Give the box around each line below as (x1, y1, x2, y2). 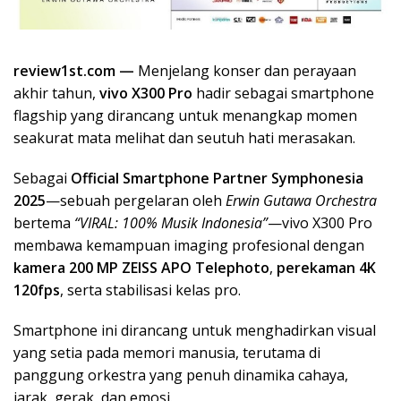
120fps (13, 279, 60, 300)
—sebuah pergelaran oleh (46, 190, 226, 210)
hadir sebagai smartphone (192, 82, 374, 103)
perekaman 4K (277, 257, 376, 277)
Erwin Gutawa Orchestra (226, 190, 377, 210)
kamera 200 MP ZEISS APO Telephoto (13, 257, 269, 277)
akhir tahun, (13, 82, 99, 103)
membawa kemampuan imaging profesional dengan (13, 235, 364, 255)
